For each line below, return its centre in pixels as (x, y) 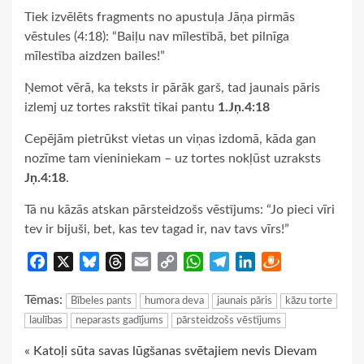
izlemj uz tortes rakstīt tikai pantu (121, 108)
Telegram (254, 262)
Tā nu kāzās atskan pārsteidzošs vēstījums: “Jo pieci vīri (180, 210)
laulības (46, 321)
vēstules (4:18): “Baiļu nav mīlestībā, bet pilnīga (157, 37)
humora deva (174, 301)
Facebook (74, 262)
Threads (148, 262)
